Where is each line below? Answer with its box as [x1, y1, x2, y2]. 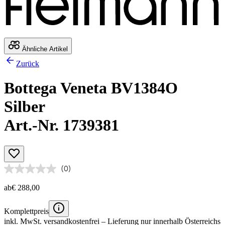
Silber [4, 97, 45, 116]
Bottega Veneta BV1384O [4, 79, 178, 97]
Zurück [16, 59, 39, 68]
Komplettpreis [4, 206, 49, 215]
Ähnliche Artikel [20, 45, 68, 53]
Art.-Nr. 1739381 [4, 116, 119, 135]
